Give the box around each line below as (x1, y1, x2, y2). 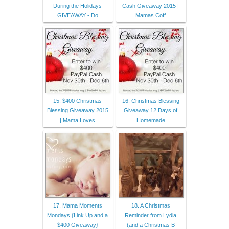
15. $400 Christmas (53, 97, 102, 104)
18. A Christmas (131, 202, 170, 209)
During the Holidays (53, 2, 102, 9)
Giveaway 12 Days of (124, 107, 177, 113)
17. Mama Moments (53, 202, 102, 209)
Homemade (136, 117, 165, 123)
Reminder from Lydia (125, 212, 176, 218)
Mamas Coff (135, 12, 166, 18)
